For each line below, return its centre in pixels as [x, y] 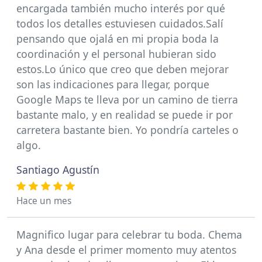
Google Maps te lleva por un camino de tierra [127, 99]
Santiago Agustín [58, 170]
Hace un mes [44, 201]
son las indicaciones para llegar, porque [113, 84]
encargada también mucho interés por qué [121, 8]
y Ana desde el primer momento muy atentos [126, 250]
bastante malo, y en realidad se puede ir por [125, 115]
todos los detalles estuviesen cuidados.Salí [120, 23]
